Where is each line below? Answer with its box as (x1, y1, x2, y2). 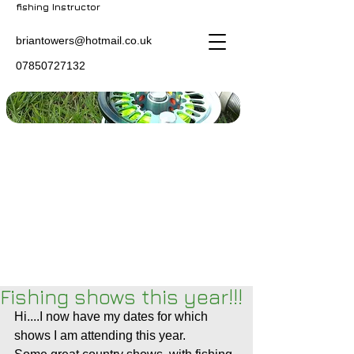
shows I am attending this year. (14, 329, 186, 342)
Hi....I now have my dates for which (14, 310, 211, 323)
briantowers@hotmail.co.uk (16, 34, 152, 47)
